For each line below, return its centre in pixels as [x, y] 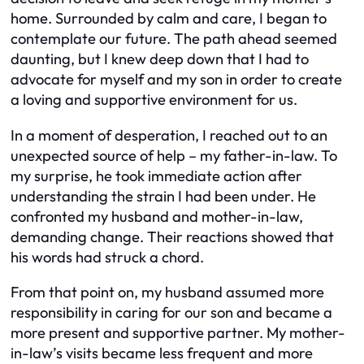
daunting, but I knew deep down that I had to [160, 59]
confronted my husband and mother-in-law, [157, 216]
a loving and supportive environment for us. [154, 100]
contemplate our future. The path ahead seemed [174, 39]
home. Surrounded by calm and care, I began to [169, 19]
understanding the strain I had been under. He [163, 196]
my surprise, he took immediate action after [156, 175]
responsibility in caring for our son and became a [171, 313]
